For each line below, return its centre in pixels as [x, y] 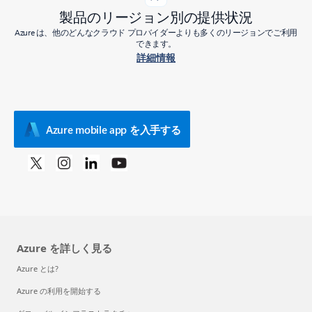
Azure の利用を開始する [59, 291]
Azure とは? [38, 269]
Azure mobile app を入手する [114, 129]
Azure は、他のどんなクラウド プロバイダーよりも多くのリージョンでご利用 [156, 32]
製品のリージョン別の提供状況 [156, 16]
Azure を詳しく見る [64, 248]
